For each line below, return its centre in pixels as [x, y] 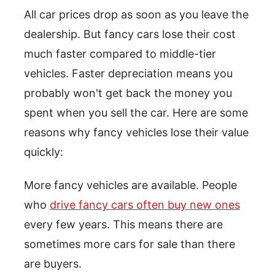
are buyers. [53, 264]
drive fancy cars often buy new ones [145, 205]
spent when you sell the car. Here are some [136, 113]
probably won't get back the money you [128, 93]
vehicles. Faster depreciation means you [128, 73]
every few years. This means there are [123, 224]
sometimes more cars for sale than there [130, 244]
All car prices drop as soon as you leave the [136, 14]
